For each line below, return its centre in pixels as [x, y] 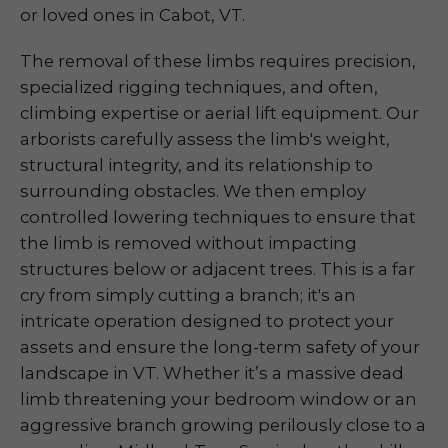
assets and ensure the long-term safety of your [220, 347]
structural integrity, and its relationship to [196, 165]
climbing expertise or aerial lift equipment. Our [219, 113]
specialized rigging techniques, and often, [199, 87]
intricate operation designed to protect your [207, 321]
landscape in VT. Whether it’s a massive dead [212, 373]
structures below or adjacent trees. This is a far [217, 269]
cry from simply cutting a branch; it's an [188, 295]
